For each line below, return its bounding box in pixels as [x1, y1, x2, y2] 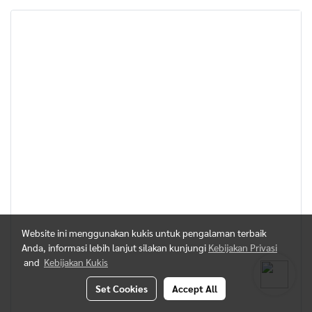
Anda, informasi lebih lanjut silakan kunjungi [22, 241, 208, 253]
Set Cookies [95, 282, 148, 295]
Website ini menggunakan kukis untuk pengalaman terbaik [22, 226, 267, 239]
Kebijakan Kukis [44, 256, 108, 268]
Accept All [172, 282, 217, 295]
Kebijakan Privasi [208, 241, 277, 253]
